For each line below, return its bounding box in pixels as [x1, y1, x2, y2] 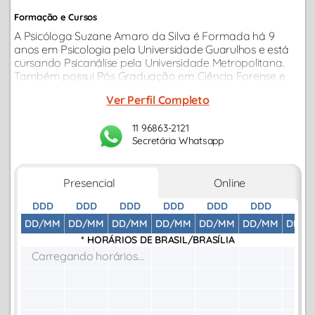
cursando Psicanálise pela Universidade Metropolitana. [14, 56, 285, 70]
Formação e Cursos [14, 11, 97, 22]
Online [214, 176, 246, 191]
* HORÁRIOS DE [81, 233, 155, 247]
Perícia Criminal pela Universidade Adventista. [14, 82, 239, 96]
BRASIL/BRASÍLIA [155, 233, 235, 247]
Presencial [63, 176, 116, 191]
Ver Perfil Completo [106, 93, 210, 107]
